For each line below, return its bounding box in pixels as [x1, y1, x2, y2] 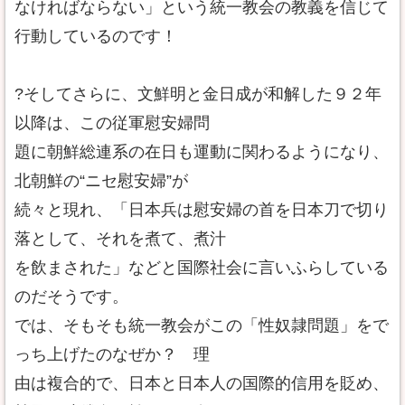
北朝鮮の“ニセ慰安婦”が [14, 172, 188, 190]
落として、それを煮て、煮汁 [14, 230, 226, 248]
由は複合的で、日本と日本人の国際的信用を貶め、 [14, 374, 389, 392]
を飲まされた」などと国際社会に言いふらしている [14, 259, 389, 277]
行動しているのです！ [14, 27, 177, 45]
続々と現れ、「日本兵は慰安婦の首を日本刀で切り [14, 201, 389, 219]
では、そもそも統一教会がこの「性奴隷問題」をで [14, 316, 389, 334]
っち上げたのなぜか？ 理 [14, 345, 210, 363]
